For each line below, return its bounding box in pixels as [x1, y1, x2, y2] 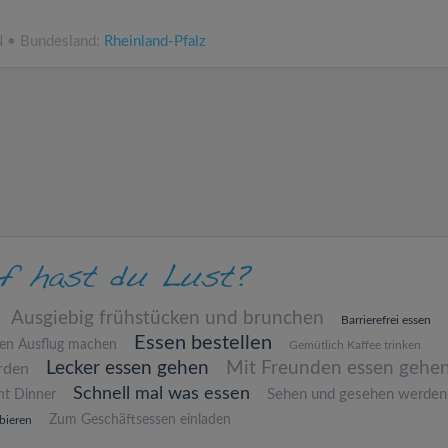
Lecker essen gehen [46, 359, 209, 378]
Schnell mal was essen [73, 385, 250, 403]
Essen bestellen [134, 333, 272, 353]
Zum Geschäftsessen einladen [49, 413, 231, 427]
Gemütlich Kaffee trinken [289, 339, 421, 351]
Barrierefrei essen [340, 314, 431, 326]
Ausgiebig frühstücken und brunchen [10, 309, 324, 328]
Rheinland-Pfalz [104, 34, 206, 49]
